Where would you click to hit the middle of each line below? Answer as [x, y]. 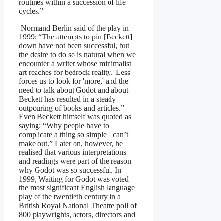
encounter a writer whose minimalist [75, 63]
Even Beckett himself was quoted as [75, 116]
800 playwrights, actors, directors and [77, 214]
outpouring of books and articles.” [72, 108]
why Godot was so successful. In [70, 170]
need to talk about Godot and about [74, 90]
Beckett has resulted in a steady [67, 99]
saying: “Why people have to [64, 125]
